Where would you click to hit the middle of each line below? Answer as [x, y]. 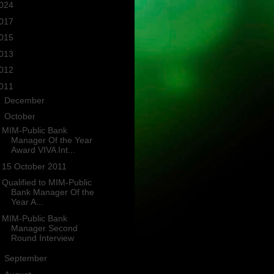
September [27, 258]
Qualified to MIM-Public [46, 183]
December [25, 100]
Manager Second [44, 228]
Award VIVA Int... [43, 150]
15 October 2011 [34, 166]
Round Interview [42, 238]
